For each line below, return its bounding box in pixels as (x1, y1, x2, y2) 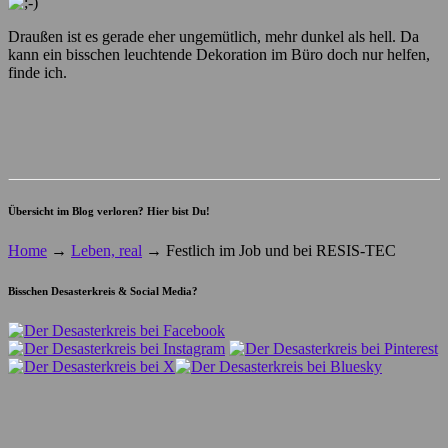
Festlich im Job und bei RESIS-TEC (162, 241, 396, 259)
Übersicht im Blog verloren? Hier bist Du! (8, 204, 210, 217)
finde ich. (8, 63, 67, 81)
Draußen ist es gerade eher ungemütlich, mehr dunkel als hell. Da (8, 27, 419, 45)
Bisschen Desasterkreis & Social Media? (8, 284, 198, 297)
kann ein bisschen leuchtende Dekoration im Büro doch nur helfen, (8, 45, 430, 63)
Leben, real (71, 241, 142, 259)
